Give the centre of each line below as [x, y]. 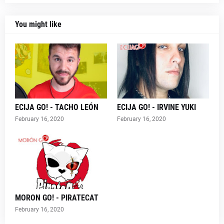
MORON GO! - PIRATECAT [57, 198]
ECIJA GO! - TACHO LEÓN [57, 107]
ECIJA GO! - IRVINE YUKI [156, 107]
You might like [38, 24]
